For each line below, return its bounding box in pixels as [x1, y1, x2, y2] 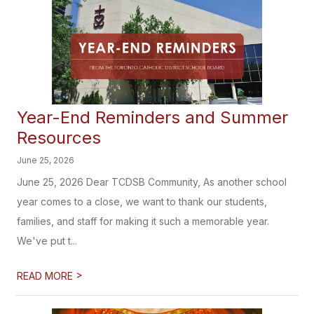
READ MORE [17, 270, 76, 282]
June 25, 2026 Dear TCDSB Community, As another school [17, 176, 287, 188]
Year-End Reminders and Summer [17, 107, 289, 128]
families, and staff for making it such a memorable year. [17, 215, 270, 227]
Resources [17, 128, 102, 148]
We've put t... [17, 235, 78, 247]
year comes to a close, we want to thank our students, [17, 196, 268, 207]
